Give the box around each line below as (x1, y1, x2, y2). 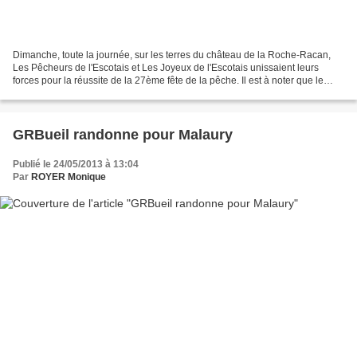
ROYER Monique (31, 171, 106, 182)
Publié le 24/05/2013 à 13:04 (13, 158, 139, 170)
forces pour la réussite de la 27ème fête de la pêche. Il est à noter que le (13, 74, 324, 86)
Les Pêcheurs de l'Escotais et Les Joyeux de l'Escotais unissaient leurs (13, 61, 319, 73)
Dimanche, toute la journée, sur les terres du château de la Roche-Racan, (13, 49, 331, 61)
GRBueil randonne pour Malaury (13, 126, 233, 143)
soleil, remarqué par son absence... (13, 87, 165, 99)
